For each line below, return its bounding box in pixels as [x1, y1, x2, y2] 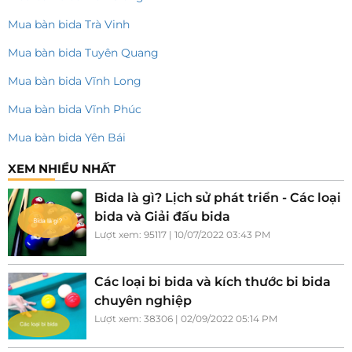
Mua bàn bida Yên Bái [8, 130, 126, 145]
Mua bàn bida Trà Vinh [8, 16, 130, 31]
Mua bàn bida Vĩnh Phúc [8, 101, 141, 116]
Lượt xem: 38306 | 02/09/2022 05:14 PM [94, 312, 277, 324]
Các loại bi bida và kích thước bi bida [94, 273, 331, 289]
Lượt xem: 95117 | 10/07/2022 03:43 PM [94, 228, 270, 240]
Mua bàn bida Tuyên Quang [8, 45, 159, 60]
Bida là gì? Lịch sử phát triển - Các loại [94, 189, 341, 205]
